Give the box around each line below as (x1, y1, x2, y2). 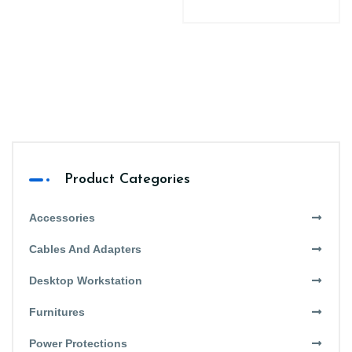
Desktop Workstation (29, 274, 142, 288)
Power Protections (29, 337, 127, 350)
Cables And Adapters (29, 243, 141, 256)
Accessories (29, 211, 95, 225)
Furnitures (29, 306, 85, 319)
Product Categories (64, 172, 190, 188)
